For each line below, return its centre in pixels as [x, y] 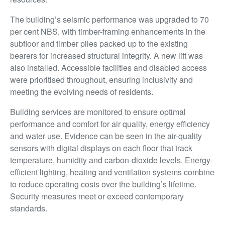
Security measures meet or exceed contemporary [97, 196]
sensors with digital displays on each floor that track [101, 148]
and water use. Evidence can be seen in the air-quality [106, 136]
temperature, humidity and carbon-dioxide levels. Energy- [111, 160]
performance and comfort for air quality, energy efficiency [110, 124]
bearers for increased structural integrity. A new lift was [106, 56]
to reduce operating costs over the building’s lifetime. [103, 184]
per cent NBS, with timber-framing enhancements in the [108, 32]
